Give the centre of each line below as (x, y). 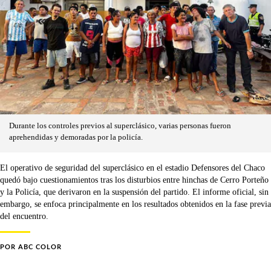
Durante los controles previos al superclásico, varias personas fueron (120, 126)
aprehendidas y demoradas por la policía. (76, 137)
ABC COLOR (40, 247)
